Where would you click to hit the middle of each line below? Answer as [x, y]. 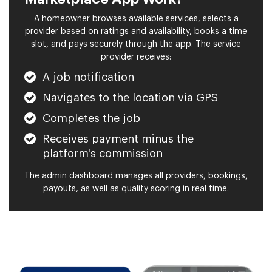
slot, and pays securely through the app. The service [136, 45]
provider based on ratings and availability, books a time [136, 32]
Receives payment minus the [118, 139]
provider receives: [136, 57]
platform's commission [103, 154]
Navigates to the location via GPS [130, 98]
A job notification [88, 77]
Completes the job [91, 119]
